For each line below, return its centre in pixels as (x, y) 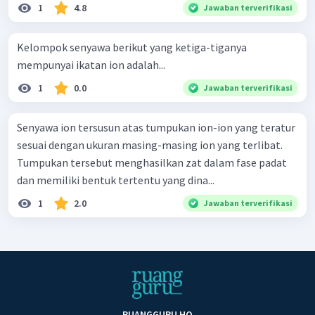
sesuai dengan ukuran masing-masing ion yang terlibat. (150, 144)
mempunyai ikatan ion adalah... (91, 64)
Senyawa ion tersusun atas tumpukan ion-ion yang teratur (156, 127)
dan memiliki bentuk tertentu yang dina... (116, 180)
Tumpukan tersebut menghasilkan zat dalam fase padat (152, 162)
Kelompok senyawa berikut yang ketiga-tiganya (132, 47)
